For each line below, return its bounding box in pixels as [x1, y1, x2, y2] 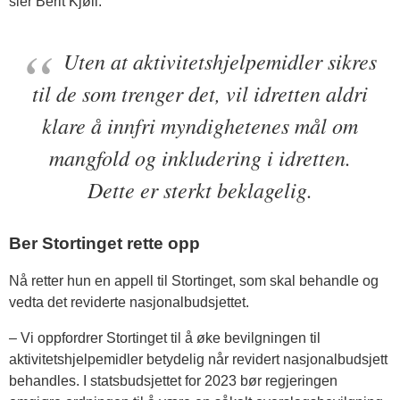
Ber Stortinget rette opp [9, 234, 200, 254]
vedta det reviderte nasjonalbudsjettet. [9, 295, 249, 311]
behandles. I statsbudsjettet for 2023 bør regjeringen [9, 373, 337, 389]
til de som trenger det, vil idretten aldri [32, 79, 368, 108]
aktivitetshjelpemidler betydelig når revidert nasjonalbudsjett [9, 352, 387, 368]
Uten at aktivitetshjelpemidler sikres [62, 46, 377, 76]
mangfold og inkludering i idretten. [49, 143, 351, 172]
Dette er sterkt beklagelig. [87, 175, 312, 204]
